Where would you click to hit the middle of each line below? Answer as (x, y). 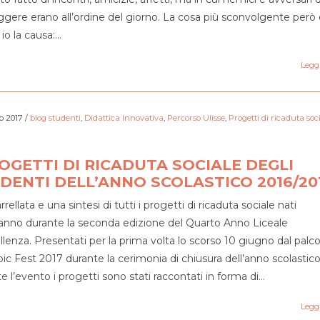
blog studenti (55, 118)
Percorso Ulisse (196, 118)
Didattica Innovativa (124, 118)
